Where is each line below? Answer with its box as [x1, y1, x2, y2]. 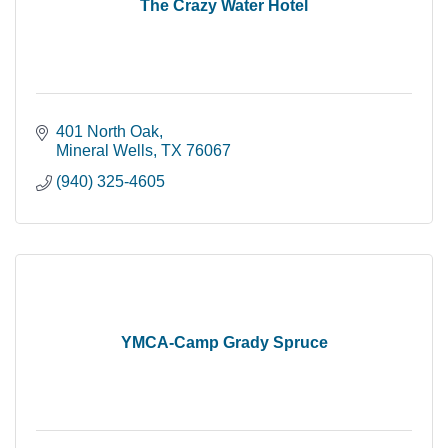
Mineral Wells [56, 141, 153, 159]
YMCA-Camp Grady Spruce [120, 333, 328, 351]
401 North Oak [56, 122, 159, 140]
